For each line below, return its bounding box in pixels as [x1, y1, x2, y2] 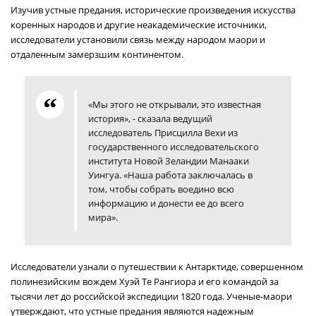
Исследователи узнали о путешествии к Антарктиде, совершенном [11, 260, 303, 273]
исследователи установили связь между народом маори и [11, 33, 265, 46]
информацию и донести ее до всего [88, 197, 244, 209]
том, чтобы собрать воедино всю [88, 183, 234, 195]
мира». [88, 211, 118, 224]
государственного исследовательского [88, 140, 259, 153]
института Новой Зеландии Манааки [88, 154, 249, 167]
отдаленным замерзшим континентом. [11, 48, 183, 61]
